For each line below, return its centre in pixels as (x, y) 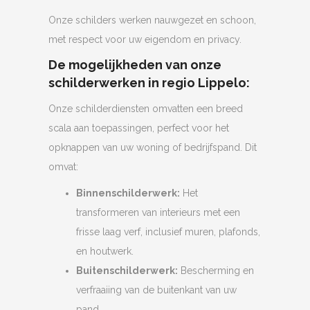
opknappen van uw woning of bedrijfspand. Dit (153, 148)
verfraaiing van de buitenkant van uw (156, 290)
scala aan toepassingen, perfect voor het (139, 128)
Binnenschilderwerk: (128, 193)
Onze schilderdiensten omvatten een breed (146, 109)
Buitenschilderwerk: (127, 271)
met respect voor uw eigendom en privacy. (145, 40)
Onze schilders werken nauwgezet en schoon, (152, 20)
